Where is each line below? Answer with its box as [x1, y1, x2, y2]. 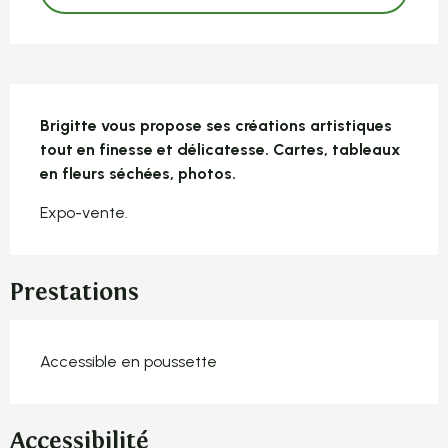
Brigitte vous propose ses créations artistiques [40, 116, 392, 136]
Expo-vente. [40, 203, 128, 223]
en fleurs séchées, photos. [40, 164, 236, 184]
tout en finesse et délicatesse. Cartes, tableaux [40, 140, 401, 160]
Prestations [10, 278, 139, 308]
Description [10, 87, 168, 123]
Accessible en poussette [40, 352, 217, 372]
